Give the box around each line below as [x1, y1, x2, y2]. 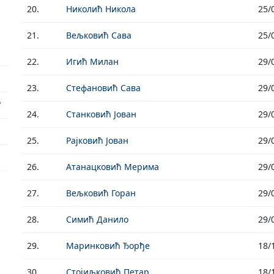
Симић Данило [66, 213, 128, 225]
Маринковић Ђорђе [66, 240, 150, 251]
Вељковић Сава [66, 29, 131, 41]
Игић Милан [66, 56, 119, 67]
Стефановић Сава [66, 82, 141, 94]
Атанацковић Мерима [66, 161, 159, 172]
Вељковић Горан [66, 187, 136, 199]
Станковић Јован [66, 108, 136, 120]
